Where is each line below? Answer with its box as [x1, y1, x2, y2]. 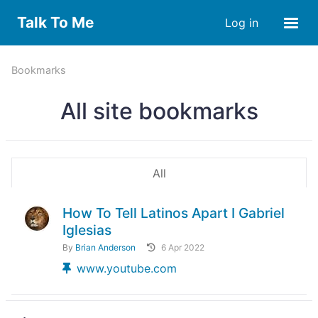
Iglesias [62, 221, 111, 238]
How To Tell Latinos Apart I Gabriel [62, 204, 285, 221]
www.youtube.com [77, 261, 177, 275]
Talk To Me [17, 13, 94, 31]
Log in [225, 16, 258, 30]
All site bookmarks [60, 97, 258, 125]
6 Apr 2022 [161, 242, 204, 253]
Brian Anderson [75, 242, 136, 253]
